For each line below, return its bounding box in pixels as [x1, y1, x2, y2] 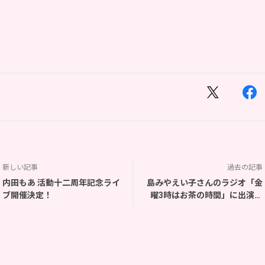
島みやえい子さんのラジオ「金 [147, 178, 263, 188]
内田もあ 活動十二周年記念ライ [2, 178, 120, 188]
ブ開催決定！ [2, 190, 52, 200]
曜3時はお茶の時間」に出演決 [150, 190, 263, 200]
